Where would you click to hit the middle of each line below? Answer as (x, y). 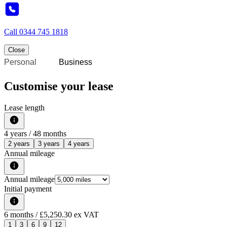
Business (75, 62)
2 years (19, 144)
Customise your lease (59, 86)
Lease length (24, 108)
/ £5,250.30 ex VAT (66, 215)
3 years (49, 144)
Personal (20, 62)
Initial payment (28, 189)
